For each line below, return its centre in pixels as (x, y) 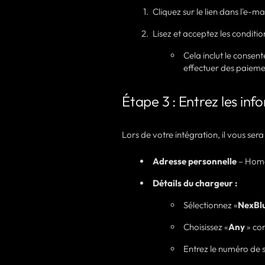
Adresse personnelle (195, 161)
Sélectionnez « (211, 205)
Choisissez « (206, 227)
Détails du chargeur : (195, 183)
